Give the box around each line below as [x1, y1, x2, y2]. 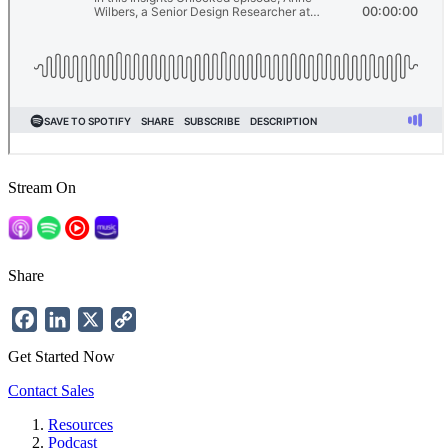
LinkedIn [70, 308, 128, 326]
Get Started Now [8, 347, 115, 365]
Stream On [8, 178, 76, 196]
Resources [48, 415, 113, 433]
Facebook [37, 308, 99, 326]
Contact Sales [8, 381, 94, 399]
